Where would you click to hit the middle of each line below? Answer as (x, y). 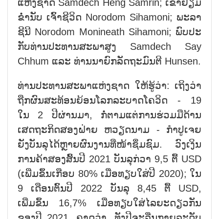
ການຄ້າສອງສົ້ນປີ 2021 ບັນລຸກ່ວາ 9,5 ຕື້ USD (109, 159)
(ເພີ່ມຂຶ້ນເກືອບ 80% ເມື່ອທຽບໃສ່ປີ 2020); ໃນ (109, 173)
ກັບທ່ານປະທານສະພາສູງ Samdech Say (109, 46)
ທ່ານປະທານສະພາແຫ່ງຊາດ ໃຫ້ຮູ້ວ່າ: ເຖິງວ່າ (109, 85)
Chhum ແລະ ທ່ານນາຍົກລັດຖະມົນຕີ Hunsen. (109, 61)
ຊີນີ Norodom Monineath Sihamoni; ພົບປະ (109, 32)
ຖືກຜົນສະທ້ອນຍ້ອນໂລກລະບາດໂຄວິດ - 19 (109, 100)
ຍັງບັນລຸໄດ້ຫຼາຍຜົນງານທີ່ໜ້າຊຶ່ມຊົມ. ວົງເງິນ (109, 144)
